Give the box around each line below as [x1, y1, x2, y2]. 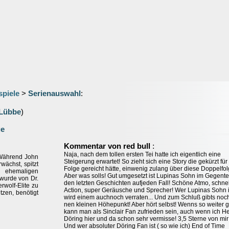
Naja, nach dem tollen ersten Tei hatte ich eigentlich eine [64, 151, 221, 158]
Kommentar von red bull [64, 142, 152, 150]
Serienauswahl [28, 89, 81, 98]
